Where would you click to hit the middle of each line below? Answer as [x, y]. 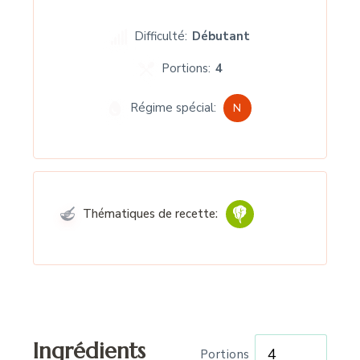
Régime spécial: [173, 108]
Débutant [221, 37]
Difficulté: [161, 37]
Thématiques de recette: [149, 214]
